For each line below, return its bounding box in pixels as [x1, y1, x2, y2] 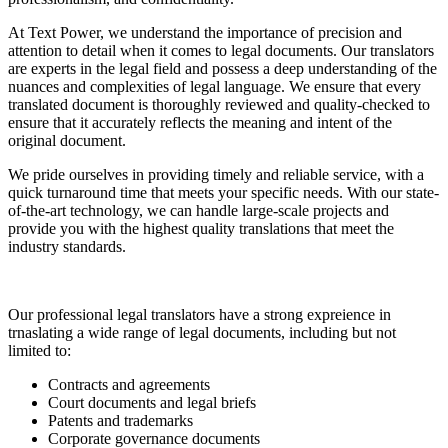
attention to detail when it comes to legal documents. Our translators [8, 41, 434, 59]
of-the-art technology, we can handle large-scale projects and [8, 201, 389, 219]
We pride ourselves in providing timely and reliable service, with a [8, 165, 424, 183]
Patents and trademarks [48, 411, 193, 429]
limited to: [8, 341, 71, 359]
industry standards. [8, 237, 126, 255]
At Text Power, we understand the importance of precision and [8, 23, 402, 41]
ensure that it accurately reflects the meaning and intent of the [8, 113, 392, 131]
